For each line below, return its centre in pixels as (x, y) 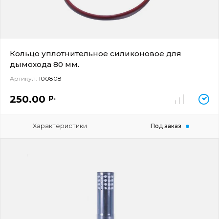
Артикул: (23, 78)
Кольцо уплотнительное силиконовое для (96, 54)
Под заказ (166, 126)
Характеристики (60, 126)
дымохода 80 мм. (44, 64)
